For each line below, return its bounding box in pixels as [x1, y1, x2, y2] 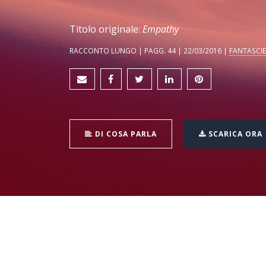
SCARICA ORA [206, 129, 262, 140]
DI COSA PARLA [93, 129, 157, 140]
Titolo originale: [69, 23, 142, 36]
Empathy [142, 23, 179, 36]
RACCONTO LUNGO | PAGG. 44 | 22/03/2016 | [69, 46, 229, 56]
